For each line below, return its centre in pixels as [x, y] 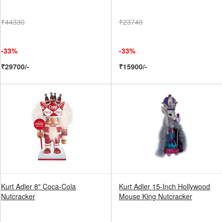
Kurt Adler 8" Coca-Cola [38, 186]
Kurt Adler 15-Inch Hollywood [165, 186]
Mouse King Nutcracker [156, 196]
